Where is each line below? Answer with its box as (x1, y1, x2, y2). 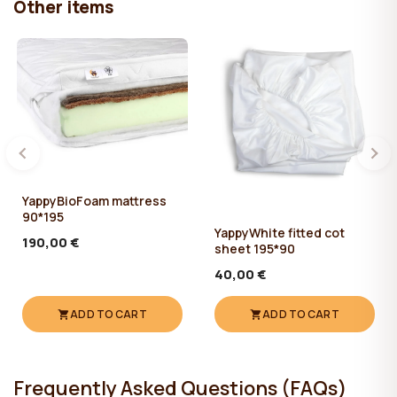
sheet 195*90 (214, 240, 295, 258)
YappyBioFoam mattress (22, 191, 167, 209)
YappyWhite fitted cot (214, 224, 345, 242)
